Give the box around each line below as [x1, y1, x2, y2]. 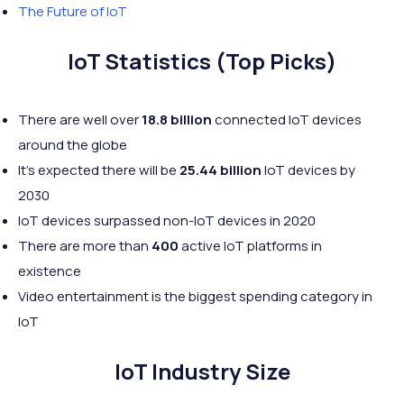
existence [18, 262, 81, 280]
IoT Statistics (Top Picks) [68, 46, 336, 76]
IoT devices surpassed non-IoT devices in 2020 [18, 211, 316, 230]
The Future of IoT [18, 2, 127, 21]
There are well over [18, 110, 142, 129]
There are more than [18, 236, 149, 255]
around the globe [18, 135, 127, 154]
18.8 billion [142, 110, 212, 129]
